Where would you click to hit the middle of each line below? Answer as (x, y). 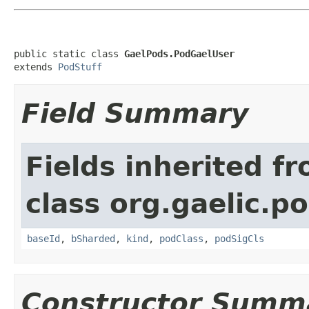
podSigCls (239, 238)
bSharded (93, 238)
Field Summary (135, 113)
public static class (69, 53)
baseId (43, 238)
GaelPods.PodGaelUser (179, 53)
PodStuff (80, 67)
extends (36, 67)
